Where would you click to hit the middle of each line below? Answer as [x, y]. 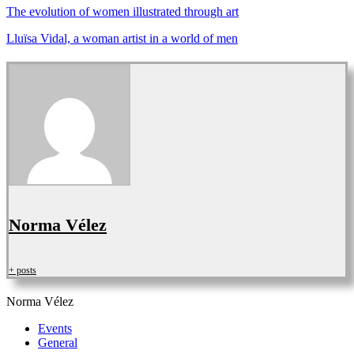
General [58, 342]
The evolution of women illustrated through [115, 12]
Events [55, 328]
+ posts [23, 270]
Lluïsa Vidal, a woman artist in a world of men [122, 39]
